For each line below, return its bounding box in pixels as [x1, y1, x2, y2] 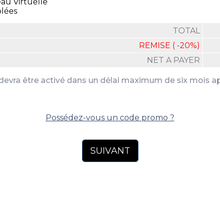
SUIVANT [90, 145, 130, 156]
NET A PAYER [147, 55, 200, 65]
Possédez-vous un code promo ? [46, 113, 174, 122]
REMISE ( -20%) [139, 41, 200, 50]
